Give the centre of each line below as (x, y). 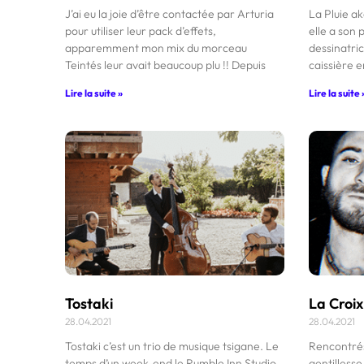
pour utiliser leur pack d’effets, (141, 30)
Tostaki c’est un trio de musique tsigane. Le (172, 346)
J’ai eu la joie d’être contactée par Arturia (169, 13)
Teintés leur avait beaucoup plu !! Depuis (165, 65)
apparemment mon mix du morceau (156, 48)
